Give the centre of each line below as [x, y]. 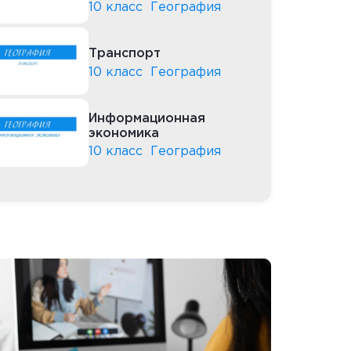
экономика [124, 133]
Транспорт [125, 54]
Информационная [147, 118]
